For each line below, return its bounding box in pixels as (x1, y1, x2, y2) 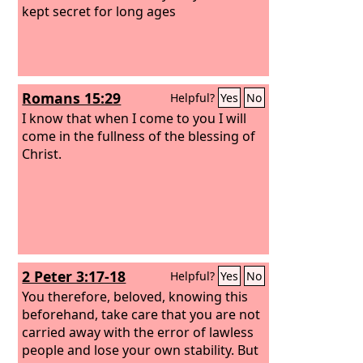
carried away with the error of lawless (22, 322, 254, 341)
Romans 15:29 (22, 88, 122, 108)
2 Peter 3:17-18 (22, 267, 126, 286)
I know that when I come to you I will (22, 109, 247, 127)
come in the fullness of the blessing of (22, 126, 256, 145)
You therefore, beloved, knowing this (22, 287, 249, 305)
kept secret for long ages (22, 2, 177, 20)
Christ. (22, 144, 62, 163)
